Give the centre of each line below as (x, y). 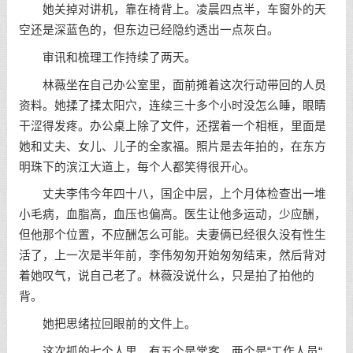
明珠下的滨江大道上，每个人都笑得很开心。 (137, 167)
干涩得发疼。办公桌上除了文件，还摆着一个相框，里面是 (172, 126)
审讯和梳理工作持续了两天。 (107, 57)
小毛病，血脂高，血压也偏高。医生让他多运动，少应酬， (172, 215)
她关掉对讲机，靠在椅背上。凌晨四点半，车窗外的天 (172, 9)
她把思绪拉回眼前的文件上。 (107, 324)
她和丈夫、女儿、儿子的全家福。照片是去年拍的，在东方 (172, 146)
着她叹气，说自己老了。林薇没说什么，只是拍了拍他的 (166, 276)
